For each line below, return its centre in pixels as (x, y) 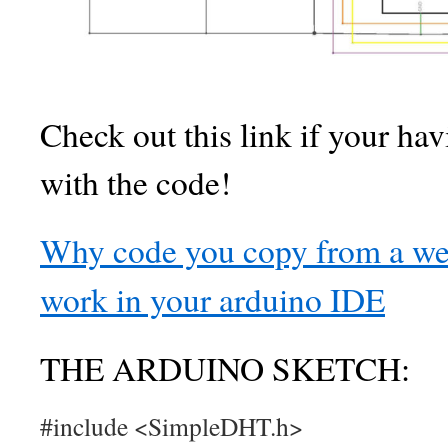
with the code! (135, 182)
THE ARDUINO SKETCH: (225, 368)
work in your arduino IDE (212, 299)
